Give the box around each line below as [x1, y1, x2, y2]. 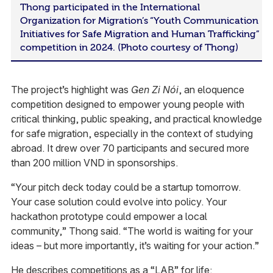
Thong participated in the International [19, 2, 200, 13]
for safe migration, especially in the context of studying [10, 127, 253, 140]
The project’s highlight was [10, 83, 131, 96]
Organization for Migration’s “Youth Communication [19, 15, 258, 27]
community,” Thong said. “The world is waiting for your [10, 225, 253, 238]
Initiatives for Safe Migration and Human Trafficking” [19, 29, 260, 40]
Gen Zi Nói [130, 83, 179, 96]
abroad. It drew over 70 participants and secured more [10, 142, 249, 155]
